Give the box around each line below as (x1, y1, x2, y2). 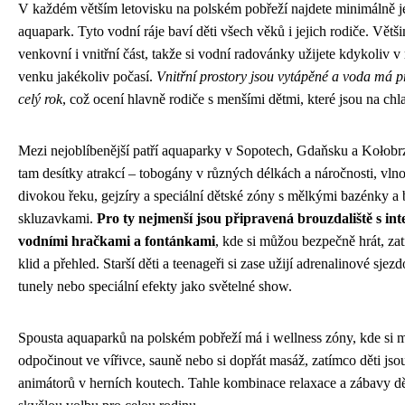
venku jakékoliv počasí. (18, 68, 156, 84)
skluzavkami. (18, 210, 97, 226)
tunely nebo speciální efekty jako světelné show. (18, 278, 292, 294)
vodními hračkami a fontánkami (18, 232, 215, 249)
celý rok (18, 90, 62, 107)
